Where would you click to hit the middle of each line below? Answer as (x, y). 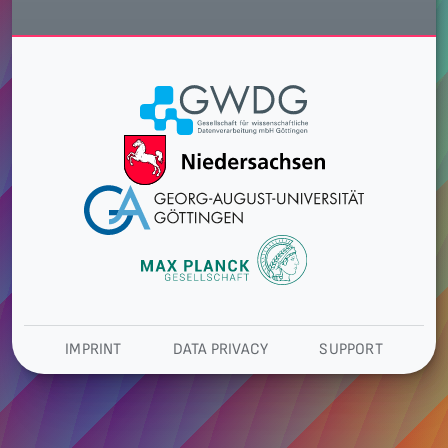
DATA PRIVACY (220, 349)
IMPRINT (93, 349)
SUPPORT (351, 349)
